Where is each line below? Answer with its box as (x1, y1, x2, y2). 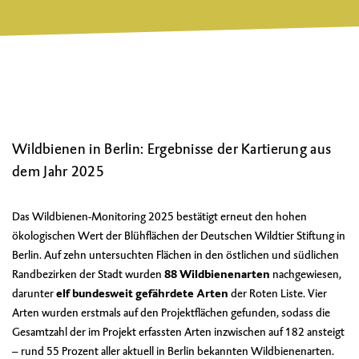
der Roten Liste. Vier (228, 286, 327, 301)
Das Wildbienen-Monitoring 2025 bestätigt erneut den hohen (12, 209, 307, 224)
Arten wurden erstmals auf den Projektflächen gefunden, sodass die (12, 305, 330, 320)
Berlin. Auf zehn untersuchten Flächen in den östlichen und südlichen (12, 248, 339, 262)
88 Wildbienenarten (164, 267, 270, 281)
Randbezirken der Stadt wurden (12, 267, 164, 281)
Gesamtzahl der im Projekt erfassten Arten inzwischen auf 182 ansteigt (12, 325, 345, 339)
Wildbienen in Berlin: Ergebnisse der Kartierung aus (12, 139, 332, 158)
